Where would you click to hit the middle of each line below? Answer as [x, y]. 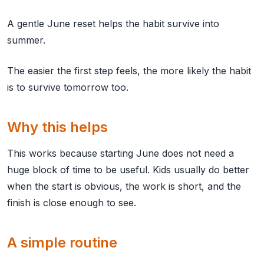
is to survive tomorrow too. [68, 87]
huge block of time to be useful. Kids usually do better [128, 170]
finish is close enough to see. [72, 203]
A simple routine [62, 242]
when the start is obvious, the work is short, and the [124, 186]
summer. [26, 40]
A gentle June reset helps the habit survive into [113, 24]
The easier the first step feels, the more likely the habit [129, 71]
